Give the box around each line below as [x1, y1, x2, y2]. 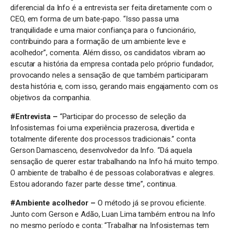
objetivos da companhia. [10, 93, 91, 102]
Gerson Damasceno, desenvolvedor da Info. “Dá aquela [10, 145, 192, 155]
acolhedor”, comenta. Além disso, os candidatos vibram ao [10, 48, 206, 57]
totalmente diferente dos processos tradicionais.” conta [10, 134, 196, 144]
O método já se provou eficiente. [97, 198, 206, 208]
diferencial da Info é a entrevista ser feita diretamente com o [10, 3, 212, 12]
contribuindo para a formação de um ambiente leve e [10, 36, 186, 46]
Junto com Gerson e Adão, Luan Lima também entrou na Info [10, 209, 216, 219]
